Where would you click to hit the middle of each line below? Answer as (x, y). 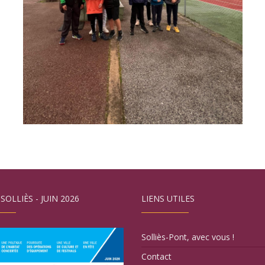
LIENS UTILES (168, 198)
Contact (156, 256)
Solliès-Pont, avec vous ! (188, 237)
